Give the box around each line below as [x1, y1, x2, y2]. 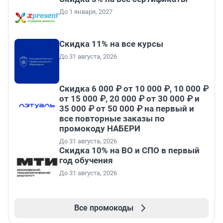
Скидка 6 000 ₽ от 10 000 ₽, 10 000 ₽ [59, 84, 209, 94]
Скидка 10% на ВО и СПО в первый [59, 145, 200, 156]
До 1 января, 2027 [59, 8, 112, 16]
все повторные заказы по [59, 113, 165, 124]
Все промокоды [74, 203, 133, 213]
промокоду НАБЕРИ [59, 123, 140, 134]
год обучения [59, 155, 113, 166]
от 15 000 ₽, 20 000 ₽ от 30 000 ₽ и [59, 94, 200, 104]
